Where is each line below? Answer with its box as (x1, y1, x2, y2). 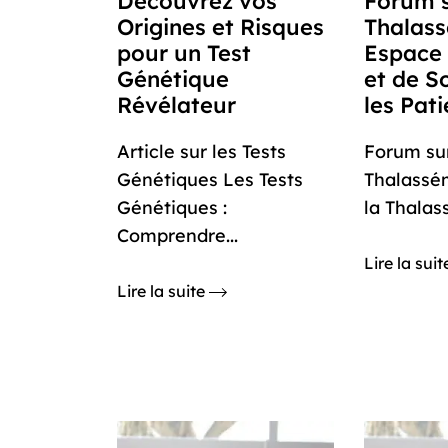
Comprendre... (117, 224, 238, 247)
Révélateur (117, 91, 236, 119)
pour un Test (117, 39, 251, 67)
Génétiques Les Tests (117, 168, 303, 191)
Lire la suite (117, 281, 209, 301)
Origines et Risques (117, 13, 324, 41)
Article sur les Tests (117, 140, 286, 163)
